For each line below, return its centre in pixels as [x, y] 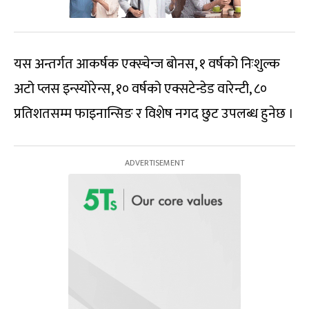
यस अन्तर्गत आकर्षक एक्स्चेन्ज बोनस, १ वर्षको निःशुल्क [147, 64]
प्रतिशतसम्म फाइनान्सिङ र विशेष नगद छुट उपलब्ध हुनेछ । [154, 114]
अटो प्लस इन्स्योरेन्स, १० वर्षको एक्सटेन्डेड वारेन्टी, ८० [140, 89]
